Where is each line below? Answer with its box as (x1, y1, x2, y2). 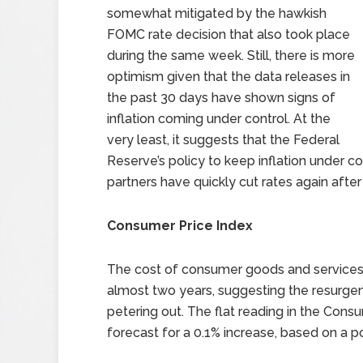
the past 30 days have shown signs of (107, 90, 335, 105)
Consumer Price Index (107, 218, 253, 233)
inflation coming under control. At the (107, 111, 331, 126)
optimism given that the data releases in (107, 69, 350, 84)
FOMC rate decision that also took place (107, 27, 350, 42)
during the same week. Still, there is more (107, 48, 355, 63)
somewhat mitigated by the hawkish (107, 6, 327, 21)
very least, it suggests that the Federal (107, 132, 340, 147)
